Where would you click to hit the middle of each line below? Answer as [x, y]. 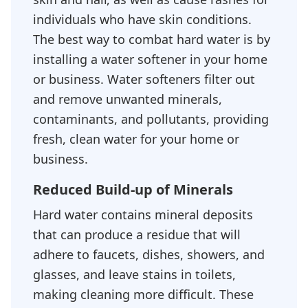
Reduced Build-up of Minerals [133, 189]
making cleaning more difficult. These [143, 294]
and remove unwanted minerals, [128, 99]
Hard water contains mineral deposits [143, 214]
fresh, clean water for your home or [136, 139]
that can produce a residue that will [137, 234]
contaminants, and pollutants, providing [151, 119]
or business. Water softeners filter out [144, 79]
